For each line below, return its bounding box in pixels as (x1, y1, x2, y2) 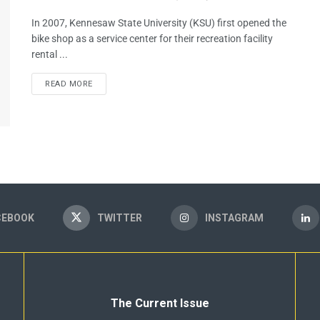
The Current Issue (110, 295, 209, 313)
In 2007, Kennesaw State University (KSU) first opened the (31, 17, 286, 29)
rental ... (31, 49, 68, 60)
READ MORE (45, 78, 93, 90)
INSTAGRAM (205, 211, 264, 226)
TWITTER (97, 211, 142, 226)
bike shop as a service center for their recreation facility (31, 33, 273, 44)
